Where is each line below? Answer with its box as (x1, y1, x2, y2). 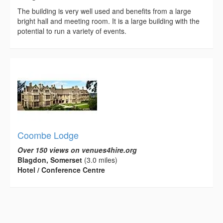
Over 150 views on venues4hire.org (17, 144, 137, 155)
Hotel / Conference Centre (17, 164, 105, 175)
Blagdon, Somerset (17, 154, 82, 165)
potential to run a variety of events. (17, 25, 126, 36)
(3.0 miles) (82, 154, 117, 165)
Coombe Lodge (17, 128, 79, 141)
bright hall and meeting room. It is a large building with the (17, 15, 200, 26)
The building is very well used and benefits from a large (17, 5, 191, 16)
